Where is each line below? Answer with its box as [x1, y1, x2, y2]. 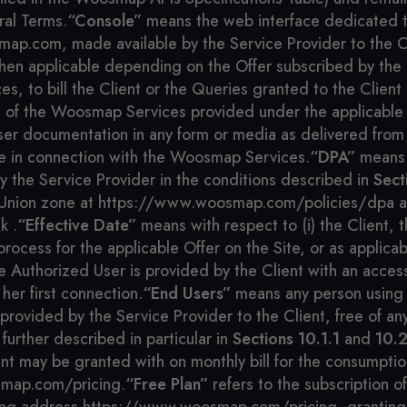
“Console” [67, 9, 142, 33]
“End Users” [143, 282, 231, 305]
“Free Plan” [125, 372, 208, 396]
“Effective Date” [17, 213, 136, 237]
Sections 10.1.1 [233, 327, 340, 351]
